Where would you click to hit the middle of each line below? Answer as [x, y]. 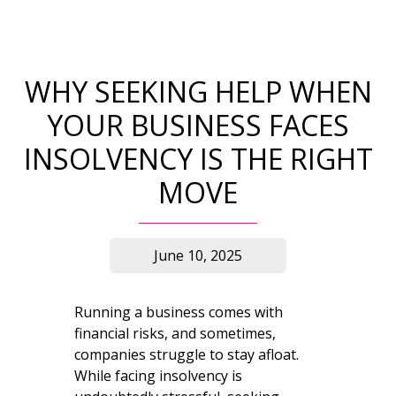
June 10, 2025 [198, 255]
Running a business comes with [179, 312]
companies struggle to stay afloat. [187, 354]
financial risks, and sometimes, [175, 333]
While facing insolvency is [158, 375]
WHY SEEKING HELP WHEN [198, 91]
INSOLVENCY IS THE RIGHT [198, 158]
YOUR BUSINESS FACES [198, 125]
